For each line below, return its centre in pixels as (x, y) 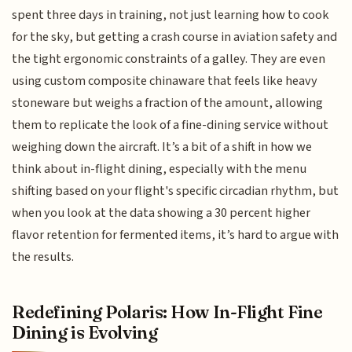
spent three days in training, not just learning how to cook (171, 15)
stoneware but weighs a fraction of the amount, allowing (168, 103)
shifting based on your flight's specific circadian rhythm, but (176, 191)
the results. (43, 257)
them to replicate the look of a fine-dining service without (170, 125)
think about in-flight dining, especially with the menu (159, 169)
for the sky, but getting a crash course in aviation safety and (175, 37)
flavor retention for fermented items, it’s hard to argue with (176, 235)
